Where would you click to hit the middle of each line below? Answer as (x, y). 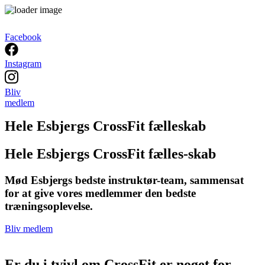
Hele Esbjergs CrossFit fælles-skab (110, 153)
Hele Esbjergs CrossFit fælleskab (105, 126)
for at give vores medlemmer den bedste (100, 193)
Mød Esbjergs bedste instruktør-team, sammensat (124, 180)
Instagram (23, 63)
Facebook (23, 37)
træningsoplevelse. (49, 206)
